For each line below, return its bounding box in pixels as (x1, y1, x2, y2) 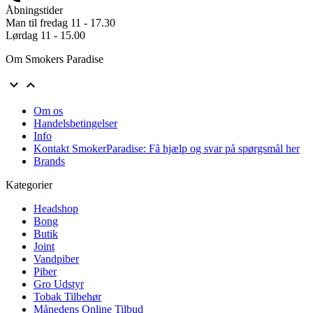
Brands (34, 154, 65, 167)
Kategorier (6, 178, 52, 191)
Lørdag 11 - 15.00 (6, 29, 85, 41)
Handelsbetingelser (34, 117, 117, 129)
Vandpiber (34, 252, 79, 265)
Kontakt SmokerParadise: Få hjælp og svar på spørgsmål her (34, 142, 300, 154)
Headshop (34, 202, 78, 214)
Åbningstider (6, 3, 63, 16)
